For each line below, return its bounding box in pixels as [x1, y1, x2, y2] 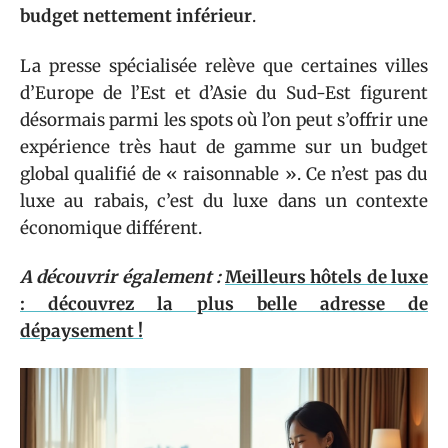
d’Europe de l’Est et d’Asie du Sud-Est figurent [20, 81, 428, 104]
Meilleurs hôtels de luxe [225, 266, 429, 288]
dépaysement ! [20, 320, 143, 342]
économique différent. [20, 216, 202, 239]
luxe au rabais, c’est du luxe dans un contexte [20, 189, 428, 212]
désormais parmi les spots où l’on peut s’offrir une [20, 108, 428, 131]
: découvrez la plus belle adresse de [20, 293, 428, 315]
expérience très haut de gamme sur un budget [20, 135, 428, 158]
